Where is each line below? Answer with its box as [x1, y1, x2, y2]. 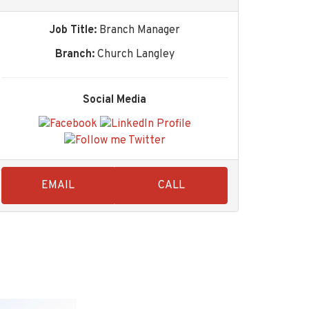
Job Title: [49, 23, 97, 37]
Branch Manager [99, 23, 180, 37]
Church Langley [97, 47, 175, 61]
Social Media [83, 92, 146, 107]
